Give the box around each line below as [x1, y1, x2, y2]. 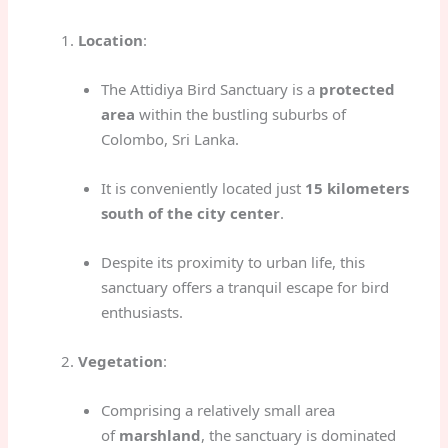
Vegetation [78, 350, 164, 371]
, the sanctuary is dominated [200, 424, 396, 445]
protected [318, 78, 395, 99]
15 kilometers [304, 177, 409, 198]
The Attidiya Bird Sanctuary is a [100, 78, 319, 99]
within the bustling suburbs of [134, 103, 346, 124]
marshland [118, 424, 201, 445]
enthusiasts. [100, 301, 183, 322]
